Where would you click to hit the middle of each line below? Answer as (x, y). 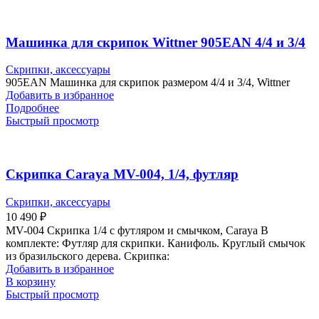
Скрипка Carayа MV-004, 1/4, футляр (122, 174)
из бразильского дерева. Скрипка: (88, 256)
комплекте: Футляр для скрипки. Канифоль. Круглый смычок (156, 243)
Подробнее (32, 108)
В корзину (31, 281)
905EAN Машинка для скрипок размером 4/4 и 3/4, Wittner (148, 83)
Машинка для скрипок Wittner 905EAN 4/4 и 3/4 (156, 42)
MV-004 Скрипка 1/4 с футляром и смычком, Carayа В (137, 230)
